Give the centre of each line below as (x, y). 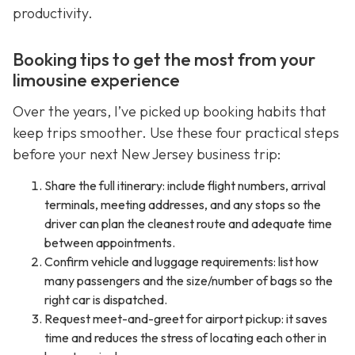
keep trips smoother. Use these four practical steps (176, 132)
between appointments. (110, 243)
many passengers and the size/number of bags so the (189, 281)
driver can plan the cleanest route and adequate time (188, 224)
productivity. (53, 13)
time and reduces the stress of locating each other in (185, 338)
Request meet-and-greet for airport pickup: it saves (186, 319)
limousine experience (96, 80)
